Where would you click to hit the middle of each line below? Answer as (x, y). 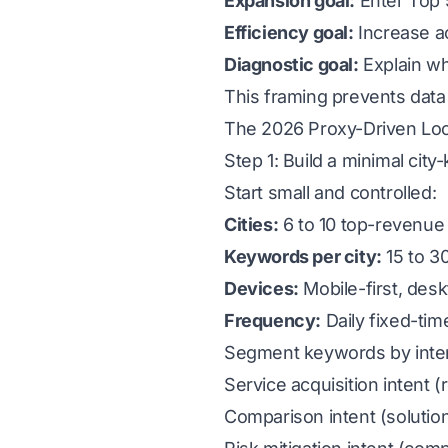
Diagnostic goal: (291, 64)
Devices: (261, 288)
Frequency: (272, 320)
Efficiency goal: (289, 32)
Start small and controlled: (330, 192)
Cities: (251, 224)
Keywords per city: (303, 256)
